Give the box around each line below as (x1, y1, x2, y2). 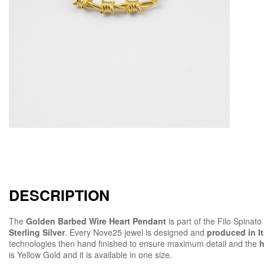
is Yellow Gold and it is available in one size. (9, 248, 172, 260)
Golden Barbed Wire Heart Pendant (26, 214, 166, 227)
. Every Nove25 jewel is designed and (65, 226, 207, 238)
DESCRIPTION (9, 184, 110, 206)
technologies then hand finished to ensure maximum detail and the (9, 237, 259, 249)
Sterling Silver (9, 226, 65, 238)
